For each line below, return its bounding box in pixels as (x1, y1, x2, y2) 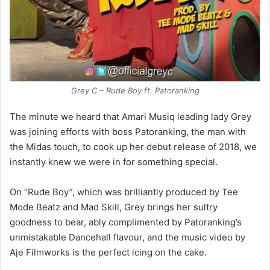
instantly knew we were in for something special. (10, 155, 218, 168)
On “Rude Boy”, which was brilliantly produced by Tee (10, 186, 238, 198)
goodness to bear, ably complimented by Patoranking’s (10, 216, 242, 228)
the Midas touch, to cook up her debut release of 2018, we (10, 140, 257, 152)
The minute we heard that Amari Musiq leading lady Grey (10, 110, 251, 122)
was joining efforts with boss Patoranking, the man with (10, 125, 246, 137)
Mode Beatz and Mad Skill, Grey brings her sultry (10, 201, 218, 213)
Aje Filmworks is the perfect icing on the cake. (10, 246, 207, 258)
